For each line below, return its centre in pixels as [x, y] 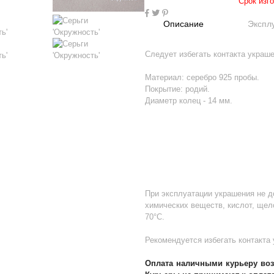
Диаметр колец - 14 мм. [188, 101]
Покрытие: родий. [177, 89]
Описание [183, 24]
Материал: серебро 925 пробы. [203, 77]
